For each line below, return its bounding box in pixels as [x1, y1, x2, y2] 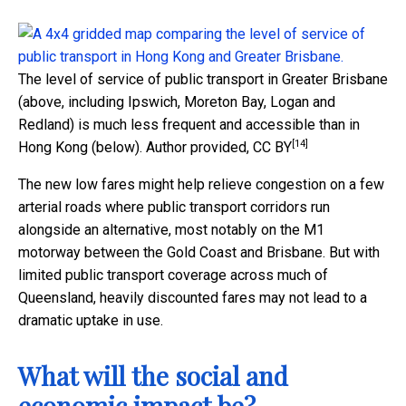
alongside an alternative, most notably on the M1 [18, 220, 324, 238]
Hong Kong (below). [18, 138, 142, 156]
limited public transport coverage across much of [18, 266, 328, 284]
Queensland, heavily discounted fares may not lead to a [18, 288, 367, 306]
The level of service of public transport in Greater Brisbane [18, 70, 388, 88]
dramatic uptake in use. [18, 311, 163, 329]
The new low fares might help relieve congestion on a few [18, 175, 384, 193]
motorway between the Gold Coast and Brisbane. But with [18, 243, 380, 261]
